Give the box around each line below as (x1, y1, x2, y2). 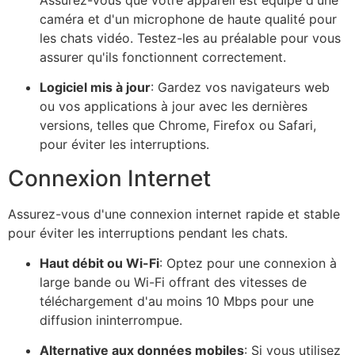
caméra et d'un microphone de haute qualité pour (40, 10, 337, 27)
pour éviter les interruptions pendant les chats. (8, 224, 288, 241)
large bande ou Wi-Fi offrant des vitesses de (40, 273, 307, 290)
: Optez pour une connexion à (159, 254, 337, 271)
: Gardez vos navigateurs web (151, 79, 330, 96)
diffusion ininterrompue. (40, 311, 182, 328)
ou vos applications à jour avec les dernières (40, 98, 307, 115)
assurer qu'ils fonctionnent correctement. (40, 48, 286, 65)
